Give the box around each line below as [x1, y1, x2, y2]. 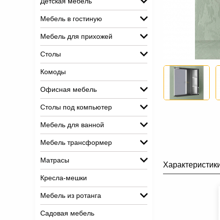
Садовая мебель [40, 209, 94, 217]
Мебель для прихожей [40, 32, 112, 40]
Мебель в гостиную [40, 15, 102, 23]
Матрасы [40, 156, 69, 164]
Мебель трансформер [40, 138, 112, 146]
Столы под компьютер [40, 103, 112, 111]
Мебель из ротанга [40, 192, 101, 199]
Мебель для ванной [40, 121, 104, 129]
